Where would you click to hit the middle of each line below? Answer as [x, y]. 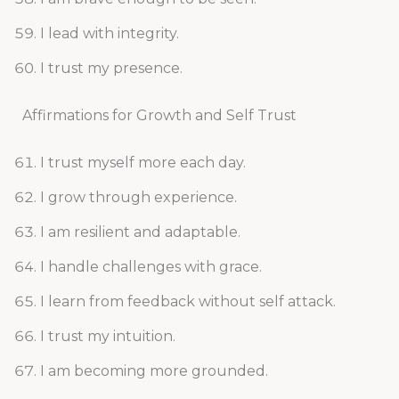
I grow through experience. [138, 198]
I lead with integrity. [109, 34]
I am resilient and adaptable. [140, 232]
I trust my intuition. [107, 337]
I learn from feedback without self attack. [187, 302]
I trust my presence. [111, 69]
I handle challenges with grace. [151, 267]
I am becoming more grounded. [154, 371]
